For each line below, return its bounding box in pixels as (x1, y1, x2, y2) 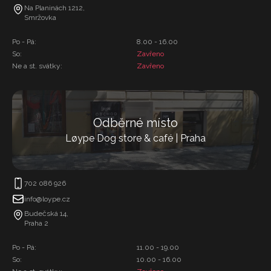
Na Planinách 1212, (24, 4, 85, 12)
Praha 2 (24, 219, 48, 227)
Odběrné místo (93, 116, 178, 130)
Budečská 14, (24, 209, 68, 218)
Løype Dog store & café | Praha (65, 132, 206, 144)
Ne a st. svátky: (12, 62, 62, 70)
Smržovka (24, 13, 56, 22)
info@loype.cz (24, 195, 70, 203)
